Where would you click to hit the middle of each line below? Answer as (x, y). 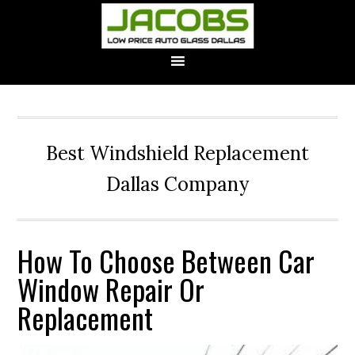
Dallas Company (177, 184)
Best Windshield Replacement (177, 153)
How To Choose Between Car (166, 260)
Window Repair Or (111, 289)
